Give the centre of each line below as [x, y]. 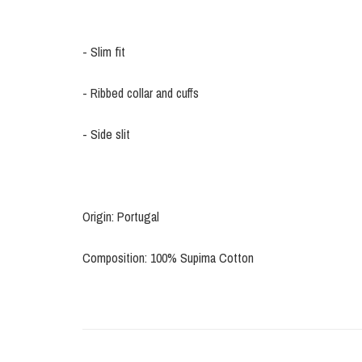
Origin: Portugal [121, 217]
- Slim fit [104, 52]
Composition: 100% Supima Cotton [168, 258]
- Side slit [106, 135]
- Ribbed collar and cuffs [141, 93]
